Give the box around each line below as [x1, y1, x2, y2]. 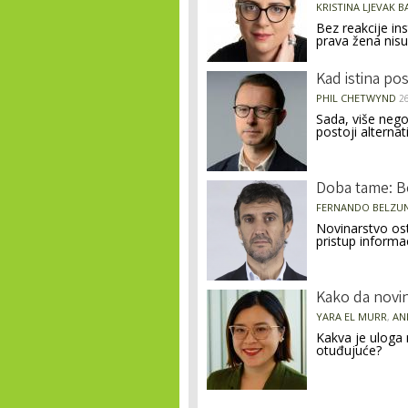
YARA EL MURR [316, 310, 387, 323]
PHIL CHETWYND [316, 91, 396, 105]
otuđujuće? [316, 342, 382, 359]
